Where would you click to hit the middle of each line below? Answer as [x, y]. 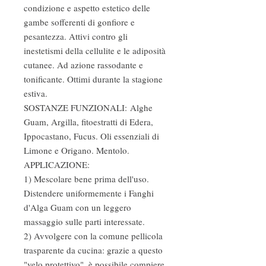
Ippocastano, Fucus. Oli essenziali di [91, 136]
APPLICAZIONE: [57, 164]
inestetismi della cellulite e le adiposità [95, 50]
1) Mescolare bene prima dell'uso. [86, 179]
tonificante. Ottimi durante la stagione [93, 79]
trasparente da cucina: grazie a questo [93, 250]
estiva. [36, 93]
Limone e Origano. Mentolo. [77, 150]
